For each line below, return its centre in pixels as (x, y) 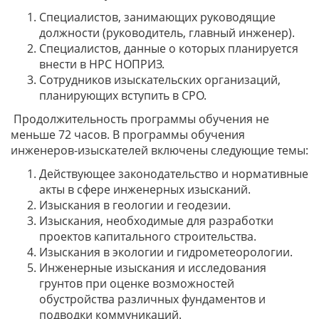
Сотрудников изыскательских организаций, (160, 80)
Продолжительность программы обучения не (140, 119)
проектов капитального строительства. (148, 236)
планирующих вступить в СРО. (123, 95)
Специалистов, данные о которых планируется (169, 48)
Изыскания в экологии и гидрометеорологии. (166, 252)
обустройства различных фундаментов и (152, 299)
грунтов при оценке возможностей (137, 283)
